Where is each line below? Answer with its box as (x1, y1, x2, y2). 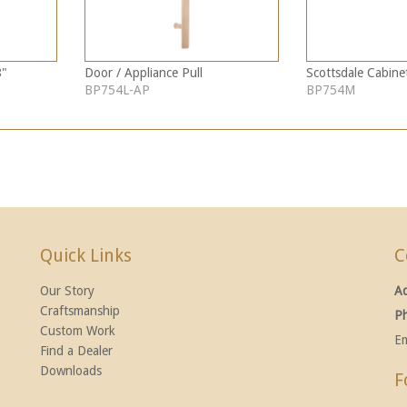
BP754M (305, 82, 355, 97)
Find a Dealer (40, 342, 113, 358)
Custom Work (40, 323, 115, 338)
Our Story (40, 283, 94, 298)
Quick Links (40, 244, 132, 266)
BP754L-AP (84, 82, 150, 97)
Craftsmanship (40, 303, 120, 318)
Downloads (40, 362, 102, 378)
